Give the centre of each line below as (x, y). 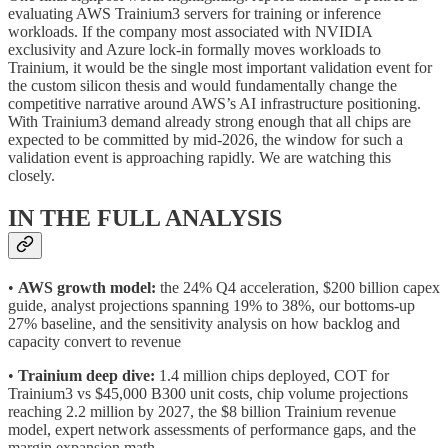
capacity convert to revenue (94, 341)
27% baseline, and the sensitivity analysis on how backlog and (204, 323)
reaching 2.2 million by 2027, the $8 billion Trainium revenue (202, 411)
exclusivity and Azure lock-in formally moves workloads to (194, 49)
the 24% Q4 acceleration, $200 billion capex (298, 287)
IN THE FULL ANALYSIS (145, 217)
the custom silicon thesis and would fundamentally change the (202, 85)
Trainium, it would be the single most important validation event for (220, 67)
